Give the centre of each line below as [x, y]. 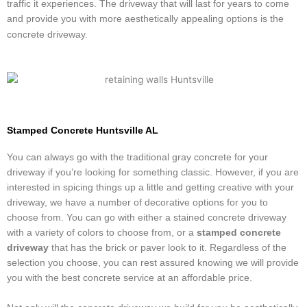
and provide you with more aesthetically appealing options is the [145, 19]
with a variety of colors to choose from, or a [102, 232]
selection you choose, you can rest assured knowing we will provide [153, 262]
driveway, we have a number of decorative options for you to [137, 202]
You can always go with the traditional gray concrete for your [137, 157]
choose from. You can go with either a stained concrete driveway [147, 217]
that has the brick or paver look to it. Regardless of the [168, 247]
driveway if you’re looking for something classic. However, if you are [153, 172]
